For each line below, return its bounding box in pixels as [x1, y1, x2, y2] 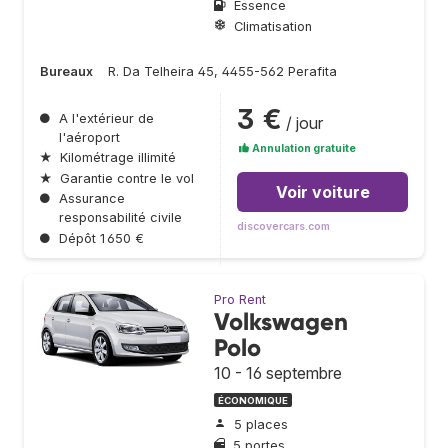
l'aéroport [59, 129, 120, 145]
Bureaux [40, 63, 93, 79]
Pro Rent [214, 291, 266, 307]
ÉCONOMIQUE [218, 394, 288, 406]
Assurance [59, 191, 125, 207]
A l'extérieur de [59, 110, 154, 126]
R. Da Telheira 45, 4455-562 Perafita [108, 63, 337, 79]
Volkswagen [214, 306, 348, 336]
